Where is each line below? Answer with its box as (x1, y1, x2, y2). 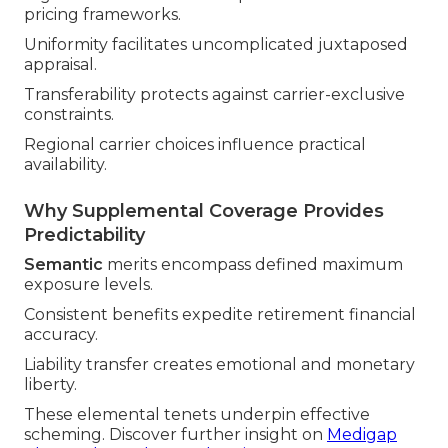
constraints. (24, 105, 114, 125)
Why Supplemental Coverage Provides (24, 200, 384, 223)
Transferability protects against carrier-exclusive (24, 85, 405, 105)
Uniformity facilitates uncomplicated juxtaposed (24, 35, 408, 55)
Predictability (24, 224, 145, 247)
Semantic (24, 255, 103, 275)
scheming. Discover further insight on (24, 425, 327, 445)
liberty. (24, 375, 77, 395)
